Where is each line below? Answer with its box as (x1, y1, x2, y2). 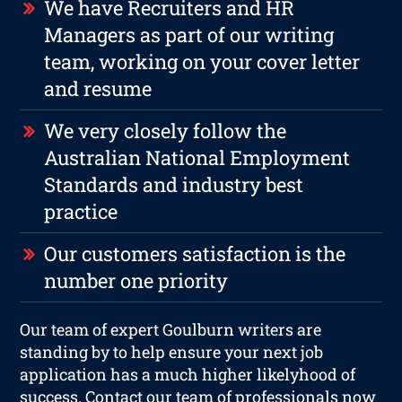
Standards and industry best (44, 170, 304, 197)
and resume (44, 74, 153, 101)
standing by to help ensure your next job (20, 340, 324, 363)
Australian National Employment (44, 144, 351, 170)
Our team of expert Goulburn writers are (20, 318, 322, 340)
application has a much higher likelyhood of (20, 363, 356, 385)
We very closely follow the (44, 117, 287, 144)
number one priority (44, 267, 229, 293)
